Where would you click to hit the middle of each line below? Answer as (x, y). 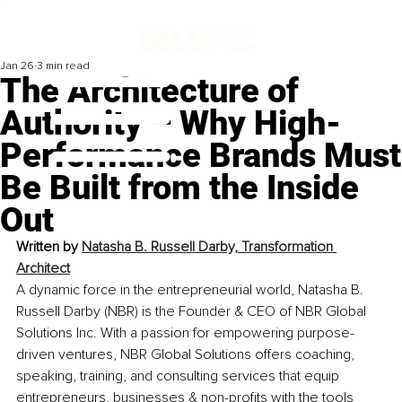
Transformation (289, 247)
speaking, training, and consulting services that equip (179, 376)
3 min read (63, 66)
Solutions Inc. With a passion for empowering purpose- (185, 333)
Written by (49, 247)
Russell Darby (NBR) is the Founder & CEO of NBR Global (193, 312)
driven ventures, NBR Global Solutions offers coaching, (187, 355)
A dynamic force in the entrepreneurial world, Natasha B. (192, 290)
